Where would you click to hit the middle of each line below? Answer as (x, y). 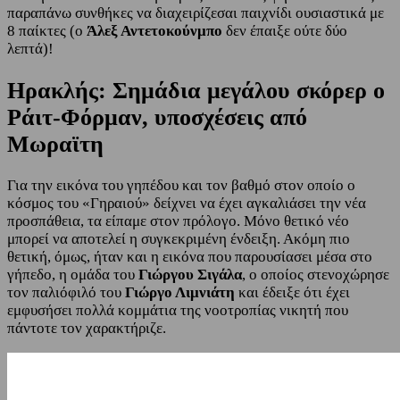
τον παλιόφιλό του (66, 292)
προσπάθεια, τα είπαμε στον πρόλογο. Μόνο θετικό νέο (178, 221)
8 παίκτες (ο (47, 31)
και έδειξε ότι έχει (292, 292)
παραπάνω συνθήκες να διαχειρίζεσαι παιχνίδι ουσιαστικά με (196, 13)
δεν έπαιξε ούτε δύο (285, 31)
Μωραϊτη (55, 144)
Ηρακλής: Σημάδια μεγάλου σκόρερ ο (196, 90)
